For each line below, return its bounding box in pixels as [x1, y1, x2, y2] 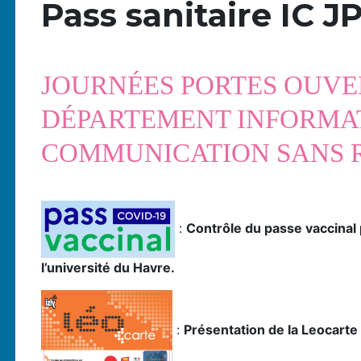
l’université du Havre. [40, 259, 175, 276]
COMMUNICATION [40, 139, 276, 168]
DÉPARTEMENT [40, 105, 237, 134]
